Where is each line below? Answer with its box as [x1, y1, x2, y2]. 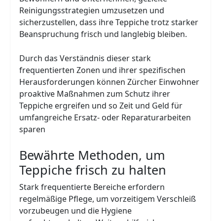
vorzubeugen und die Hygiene [19, 205, 132, 216]
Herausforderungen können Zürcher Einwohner [19, 76, 200, 87]
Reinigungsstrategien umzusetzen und [19, 4, 165, 16]
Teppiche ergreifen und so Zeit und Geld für [19, 100, 183, 111]
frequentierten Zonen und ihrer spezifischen [19, 64, 186, 75]
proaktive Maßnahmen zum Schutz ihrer [19, 88, 171, 99]
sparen [19, 123, 46, 135]
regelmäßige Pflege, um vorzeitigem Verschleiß [19, 193, 196, 204]
